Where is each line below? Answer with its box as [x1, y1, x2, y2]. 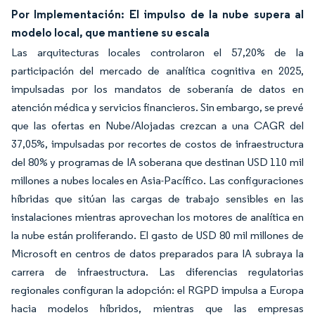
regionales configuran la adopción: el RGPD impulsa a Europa [11, 283, 304, 297]
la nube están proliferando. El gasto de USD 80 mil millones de [11, 229, 304, 242]
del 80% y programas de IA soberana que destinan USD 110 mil [11, 155, 304, 169]
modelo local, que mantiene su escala [11, 25, 210, 39]
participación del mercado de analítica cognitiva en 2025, [11, 64, 304, 77]
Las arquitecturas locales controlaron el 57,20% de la [11, 46, 304, 59]
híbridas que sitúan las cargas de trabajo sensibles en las [11, 192, 304, 205]
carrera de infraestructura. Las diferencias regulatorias [11, 265, 304, 278]
